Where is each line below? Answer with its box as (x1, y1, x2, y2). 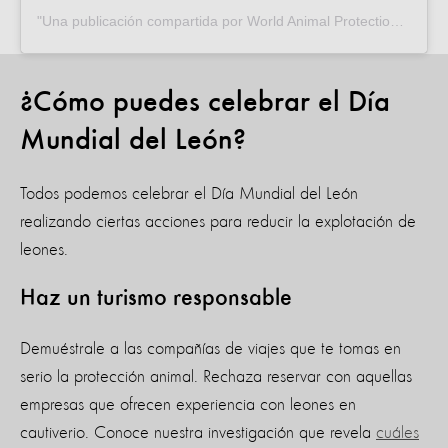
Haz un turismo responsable (20, 287, 292, 312)
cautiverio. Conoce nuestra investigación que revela (20, 424, 376, 443)
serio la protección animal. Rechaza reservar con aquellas (20, 368, 412, 387)
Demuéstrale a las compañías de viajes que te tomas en (20, 340, 401, 359)
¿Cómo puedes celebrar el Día (20, 88, 390, 119)
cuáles (376, 424, 419, 443)
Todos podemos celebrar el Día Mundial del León (20, 185, 358, 204)
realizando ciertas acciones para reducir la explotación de (20, 213, 416, 232)
